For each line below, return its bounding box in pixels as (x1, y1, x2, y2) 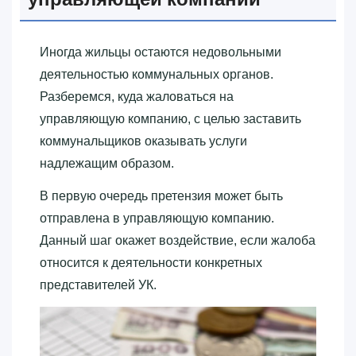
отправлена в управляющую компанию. (40, 211, 274, 225)
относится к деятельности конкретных (40, 255, 262, 269)
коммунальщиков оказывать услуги (40, 133, 247, 148)
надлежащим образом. (40, 156, 174, 170)
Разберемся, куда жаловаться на (40, 89, 234, 103)
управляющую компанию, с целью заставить (40, 111, 301, 126)
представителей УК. (40, 277, 157, 292)
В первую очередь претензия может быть (40, 188, 283, 203)
